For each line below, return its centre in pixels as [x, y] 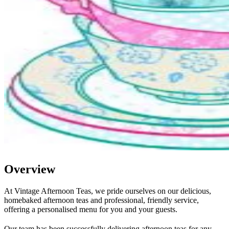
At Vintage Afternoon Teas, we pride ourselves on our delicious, [108, 191]
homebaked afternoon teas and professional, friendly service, [101, 200]
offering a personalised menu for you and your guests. [91, 209]
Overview [30, 169]
